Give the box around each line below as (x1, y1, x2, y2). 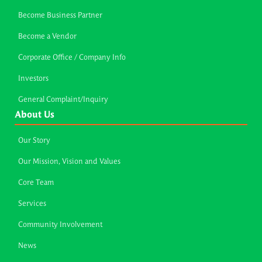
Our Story (18, 137, 50, 145)
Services (18, 200, 46, 208)
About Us (15, 111, 54, 120)
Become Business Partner (18, 12, 102, 20)
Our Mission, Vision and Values (18, 158, 120, 166)
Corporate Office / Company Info (18, 54, 126, 62)
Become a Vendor (18, 33, 77, 41)
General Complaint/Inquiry (18, 96, 108, 104)
